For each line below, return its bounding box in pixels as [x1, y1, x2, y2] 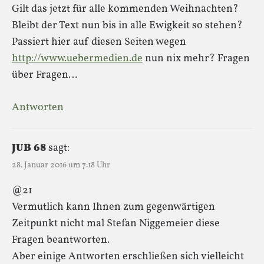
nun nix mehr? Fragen [143, 51, 250, 66]
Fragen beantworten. [12, 232, 110, 247]
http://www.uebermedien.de [12, 51, 143, 66]
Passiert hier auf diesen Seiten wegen [12, 34, 186, 49]
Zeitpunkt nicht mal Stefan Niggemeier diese [12, 216, 220, 231]
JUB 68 [12, 140, 46, 156]
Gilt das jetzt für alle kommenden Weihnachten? [12, 1, 239, 16]
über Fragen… [12, 67, 77, 82]
